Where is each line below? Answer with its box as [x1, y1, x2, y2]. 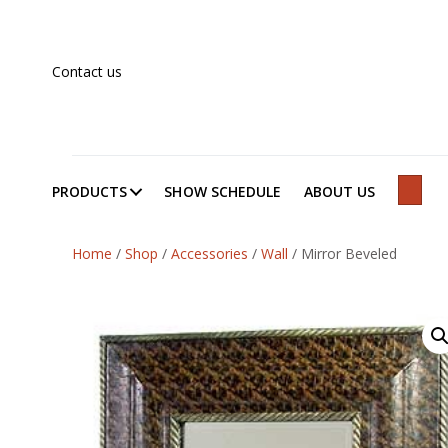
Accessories [171, 243, 248, 263]
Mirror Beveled [297, 243, 397, 263]
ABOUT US [304, 181, 376, 201]
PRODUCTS [52, 181, 128, 201]
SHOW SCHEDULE [164, 181, 282, 201]
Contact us [52, 61, 122, 81]
